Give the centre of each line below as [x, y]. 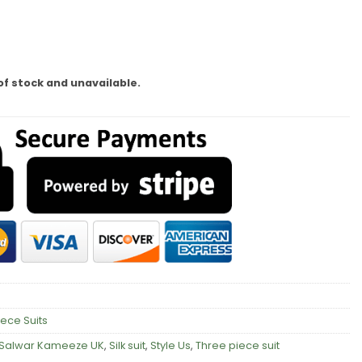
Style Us [170, 345]
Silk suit [127, 345]
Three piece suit [238, 345]
